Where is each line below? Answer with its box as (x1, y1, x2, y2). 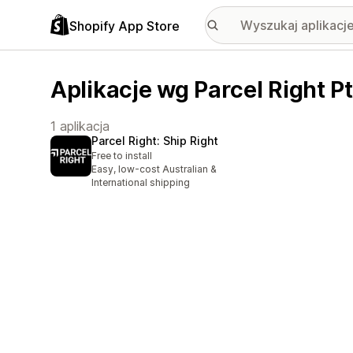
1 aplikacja (50, 118, 110, 134)
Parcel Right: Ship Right (91, 134, 218, 148)
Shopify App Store (69, 17, 180, 34)
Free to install (91, 150, 152, 162)
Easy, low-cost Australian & (91, 163, 217, 176)
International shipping (91, 176, 190, 189)
